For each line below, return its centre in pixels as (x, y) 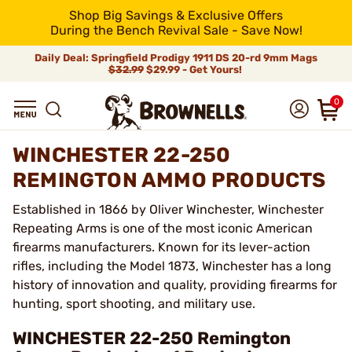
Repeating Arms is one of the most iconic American (163, 228)
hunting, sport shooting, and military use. (134, 304)
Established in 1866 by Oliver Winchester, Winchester (168, 209)
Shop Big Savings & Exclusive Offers (176, 15)
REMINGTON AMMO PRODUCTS (169, 180)
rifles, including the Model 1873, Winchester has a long (172, 266)
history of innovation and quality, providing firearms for (175, 285)
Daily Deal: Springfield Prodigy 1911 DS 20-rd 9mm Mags (176, 58)
